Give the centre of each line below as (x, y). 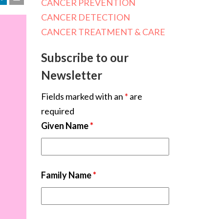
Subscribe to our (85, 57)
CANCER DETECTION (85, 17)
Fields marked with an (83, 96)
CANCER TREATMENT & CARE (103, 32)
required (57, 111)
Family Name (67, 175)
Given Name (65, 126)
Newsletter (71, 75)
